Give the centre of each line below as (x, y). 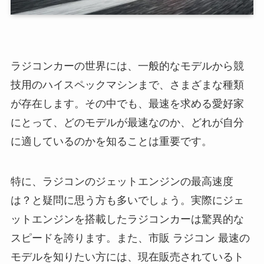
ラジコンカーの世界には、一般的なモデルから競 (127, 66)
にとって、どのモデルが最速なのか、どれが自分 (127, 123)
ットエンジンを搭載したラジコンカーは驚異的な (127, 220)
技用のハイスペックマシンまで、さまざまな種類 (127, 85)
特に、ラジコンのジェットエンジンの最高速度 (122, 182)
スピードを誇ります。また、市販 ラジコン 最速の (130, 238)
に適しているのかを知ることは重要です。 (111, 142)
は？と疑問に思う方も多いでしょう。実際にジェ (127, 201)
